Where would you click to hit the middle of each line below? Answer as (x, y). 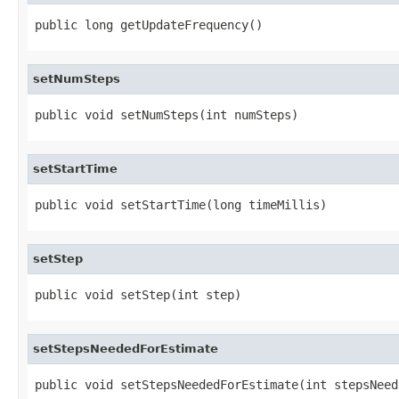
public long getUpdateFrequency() (149, 24)
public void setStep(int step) (138, 294)
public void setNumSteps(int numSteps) (167, 114)
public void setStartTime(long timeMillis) (181, 204)
